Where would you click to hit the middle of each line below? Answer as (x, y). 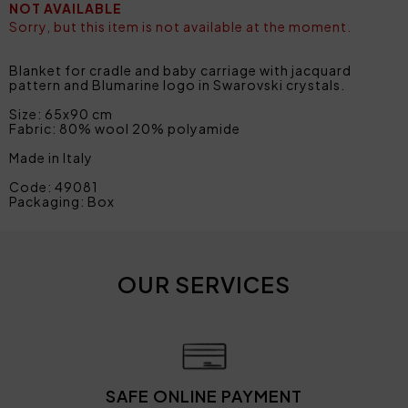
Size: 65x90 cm (61, 113)
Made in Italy (51, 157)
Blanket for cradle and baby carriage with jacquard (180, 70)
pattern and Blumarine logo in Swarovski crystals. (177, 84)
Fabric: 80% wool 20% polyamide (125, 128)
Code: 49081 (54, 186)
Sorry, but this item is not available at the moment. (180, 26)
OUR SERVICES (204, 284)
